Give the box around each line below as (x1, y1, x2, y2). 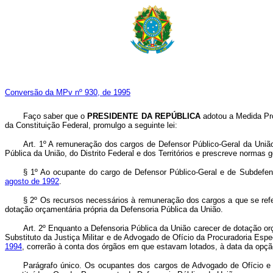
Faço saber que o (23, 112, 88, 121)
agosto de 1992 (5, 177, 59, 186)
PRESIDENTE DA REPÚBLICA (87, 112, 200, 121)
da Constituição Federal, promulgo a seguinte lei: (5, 121, 177, 130)
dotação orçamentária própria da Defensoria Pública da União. (5, 205, 223, 214)
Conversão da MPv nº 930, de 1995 (5, 88, 130, 97)
